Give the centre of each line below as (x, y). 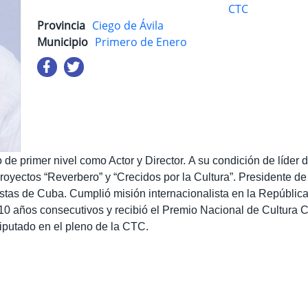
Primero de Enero (141, 42)
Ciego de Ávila (128, 25)
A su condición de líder (245, 160)
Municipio (63, 42)
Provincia (61, 25)
